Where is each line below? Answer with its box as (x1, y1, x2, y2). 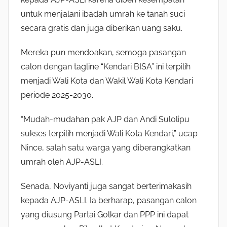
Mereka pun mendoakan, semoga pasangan (21, 47, 186, 57)
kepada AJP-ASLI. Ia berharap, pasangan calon (21, 195, 197, 205)
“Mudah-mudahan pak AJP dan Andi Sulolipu (21, 114, 190, 124)
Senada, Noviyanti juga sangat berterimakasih (21, 181, 192, 191)
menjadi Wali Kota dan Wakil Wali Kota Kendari (21, 75, 193, 86)
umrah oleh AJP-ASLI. (21, 157, 103, 167)
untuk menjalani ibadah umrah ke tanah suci (21, 9, 185, 19)
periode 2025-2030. (21, 90, 93, 100)
